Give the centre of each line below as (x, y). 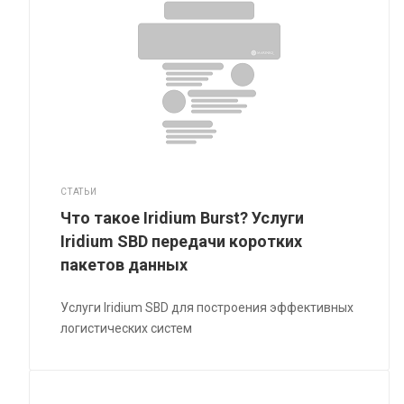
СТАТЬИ (79, 192)
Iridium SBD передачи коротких (182, 242)
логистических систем (127, 329)
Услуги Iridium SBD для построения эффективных (207, 308)
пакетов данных (124, 265)
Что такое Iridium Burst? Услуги (183, 218)
